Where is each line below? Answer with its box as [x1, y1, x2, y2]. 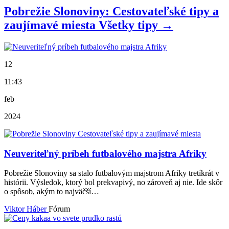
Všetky [99, 18, 138, 32]
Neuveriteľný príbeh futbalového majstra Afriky [4, 148, 207, 159]
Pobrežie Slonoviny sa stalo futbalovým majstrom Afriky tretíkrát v [4, 169, 219, 178]
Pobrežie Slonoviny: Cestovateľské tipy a [4, 5, 219, 18]
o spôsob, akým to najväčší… [4, 187, 99, 196]
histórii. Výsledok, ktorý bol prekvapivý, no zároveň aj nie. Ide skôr [4, 178, 222, 187]
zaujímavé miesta [4, 18, 96, 32]
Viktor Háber [4, 204, 49, 214]
